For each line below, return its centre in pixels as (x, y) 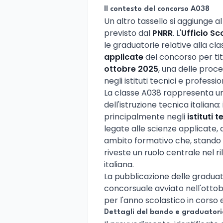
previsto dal (128, 33)
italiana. (119, 164)
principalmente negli (146, 116)
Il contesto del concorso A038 (157, 9)
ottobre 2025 (131, 69)
